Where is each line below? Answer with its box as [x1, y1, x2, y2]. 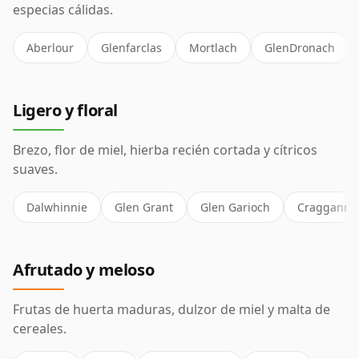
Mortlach [189, 40, 237, 55]
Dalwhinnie [26, 200, 87, 215]
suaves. [13, 160, 58, 178]
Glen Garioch [200, 200, 270, 215]
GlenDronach [264, 40, 335, 55]
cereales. [13, 320, 67, 337]
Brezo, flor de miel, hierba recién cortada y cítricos [13, 141, 317, 159]
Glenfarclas [101, 40, 162, 55]
